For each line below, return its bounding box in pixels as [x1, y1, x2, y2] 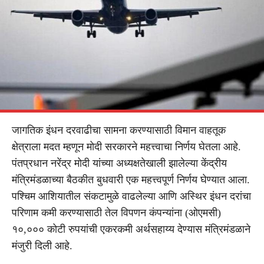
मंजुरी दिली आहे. [12, 239, 72, 252]
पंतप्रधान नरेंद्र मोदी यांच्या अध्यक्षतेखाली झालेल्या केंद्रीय [12, 157, 227, 169]
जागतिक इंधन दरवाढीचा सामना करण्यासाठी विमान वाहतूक [12, 124, 226, 136]
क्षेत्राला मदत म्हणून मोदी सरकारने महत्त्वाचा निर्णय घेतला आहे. [12, 140, 241, 153]
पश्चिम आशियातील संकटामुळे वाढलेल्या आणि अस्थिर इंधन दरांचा [12, 190, 251, 202]
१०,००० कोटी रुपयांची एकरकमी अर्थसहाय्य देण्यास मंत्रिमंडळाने [12, 223, 250, 235]
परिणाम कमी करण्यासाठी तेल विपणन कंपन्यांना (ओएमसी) [12, 206, 221, 219]
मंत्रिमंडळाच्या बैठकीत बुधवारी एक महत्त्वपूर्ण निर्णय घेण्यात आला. [12, 173, 250, 186]
